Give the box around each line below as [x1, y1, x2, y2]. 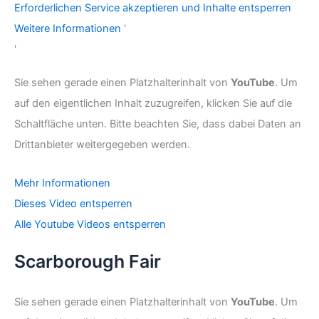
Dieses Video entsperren [14, 197, 132, 211]
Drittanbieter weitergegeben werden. [14, 137, 190, 151]
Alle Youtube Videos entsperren [14, 218, 166, 231]
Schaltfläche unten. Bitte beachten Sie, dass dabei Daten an [14, 117, 301, 130]
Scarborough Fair [14, 250, 161, 272]
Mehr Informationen [14, 177, 110, 190]
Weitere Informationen [14, 21, 121, 35]
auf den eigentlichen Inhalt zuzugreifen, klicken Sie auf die [14, 96, 292, 110]
